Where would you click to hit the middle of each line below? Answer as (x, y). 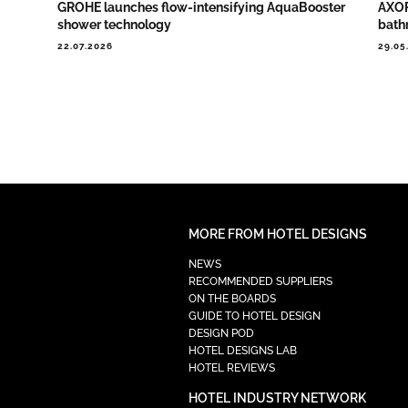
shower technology (114, 25)
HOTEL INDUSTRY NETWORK (277, 398)
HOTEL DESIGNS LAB (242, 351)
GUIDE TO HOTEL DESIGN (254, 316)
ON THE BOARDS (232, 299)
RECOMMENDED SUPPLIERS (260, 282)
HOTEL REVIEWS (231, 368)
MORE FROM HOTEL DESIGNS (277, 235)
